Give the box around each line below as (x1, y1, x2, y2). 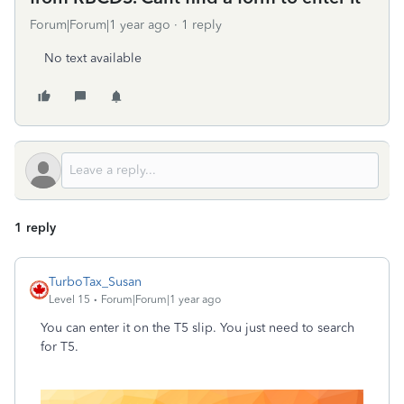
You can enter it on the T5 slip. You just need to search (41, 320, 354, 335)
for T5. (41, 339, 78, 354)
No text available (44, 50, 142, 66)
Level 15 (49, 293, 90, 306)
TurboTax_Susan (49, 274, 142, 289)
